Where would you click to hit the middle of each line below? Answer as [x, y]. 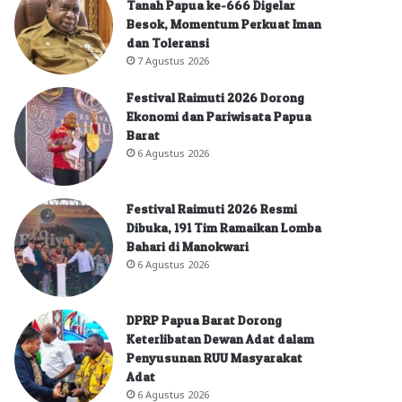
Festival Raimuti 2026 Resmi [212, 208]
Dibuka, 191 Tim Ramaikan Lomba [224, 227]
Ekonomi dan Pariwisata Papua [219, 116]
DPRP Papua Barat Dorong [204, 319]
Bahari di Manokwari [188, 246]
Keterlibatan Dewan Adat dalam [220, 338]
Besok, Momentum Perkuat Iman [224, 23]
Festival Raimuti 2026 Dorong [215, 97]
